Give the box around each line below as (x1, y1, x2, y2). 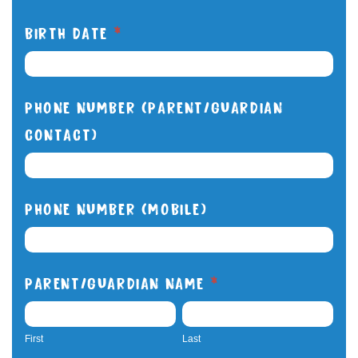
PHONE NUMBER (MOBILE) (25, 199, 208, 216)
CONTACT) (25, 125, 98, 141)
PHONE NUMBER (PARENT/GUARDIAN (25, 97, 284, 114)
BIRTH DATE (25, 23, 113, 40)
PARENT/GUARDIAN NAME (25, 273, 210, 290)
